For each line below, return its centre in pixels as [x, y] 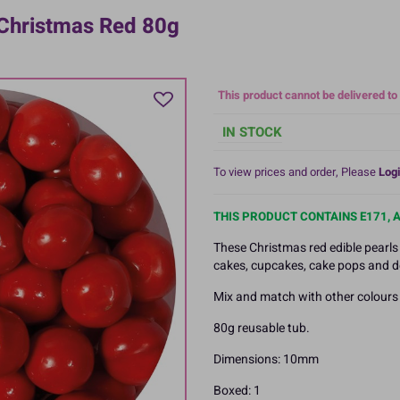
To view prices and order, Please [296, 171]
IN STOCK [252, 132]
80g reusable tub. [262, 328]
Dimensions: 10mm [266, 359]
